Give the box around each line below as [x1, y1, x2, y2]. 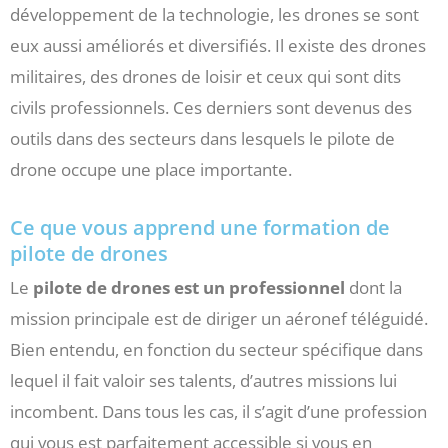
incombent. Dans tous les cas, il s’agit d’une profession [10, 399, 427, 423]
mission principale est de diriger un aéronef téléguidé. [10, 306, 428, 330]
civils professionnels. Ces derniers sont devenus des [10, 95, 412, 119]
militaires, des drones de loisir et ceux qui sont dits [10, 64, 401, 88]
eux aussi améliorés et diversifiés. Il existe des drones [10, 33, 426, 57]
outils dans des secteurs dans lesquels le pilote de [10, 126, 395, 150]
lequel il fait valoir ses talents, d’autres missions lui [10, 368, 397, 392]
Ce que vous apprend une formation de [10, 213, 390, 241]
